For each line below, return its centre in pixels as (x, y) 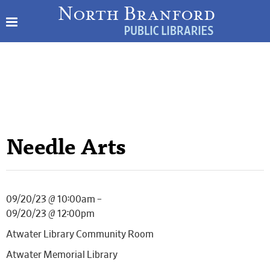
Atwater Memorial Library (62, 255)
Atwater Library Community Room (80, 234)
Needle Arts (66, 149)
